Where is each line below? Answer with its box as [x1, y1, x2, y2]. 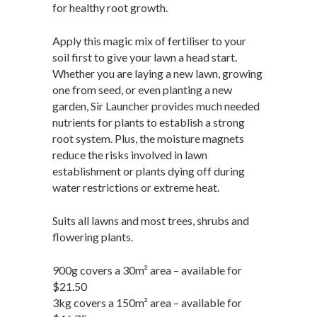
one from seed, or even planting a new [52, 83, 232, 97]
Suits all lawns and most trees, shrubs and [52, 214, 249, 228]
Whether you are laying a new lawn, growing [52, 67, 263, 81]
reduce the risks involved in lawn [52, 148, 207, 162]
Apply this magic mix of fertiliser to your [52, 34, 246, 48]
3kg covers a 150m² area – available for [52, 296, 242, 310]
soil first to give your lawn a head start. [52, 50, 237, 64]
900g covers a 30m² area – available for [52, 263, 242, 277]
